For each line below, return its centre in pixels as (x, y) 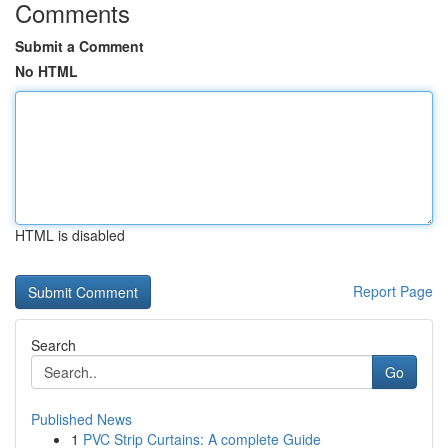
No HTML (46, 71)
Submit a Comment (79, 46)
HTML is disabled (70, 235)
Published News (81, 419)
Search (53, 345)
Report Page (393, 291)
